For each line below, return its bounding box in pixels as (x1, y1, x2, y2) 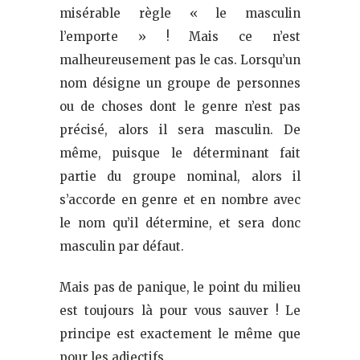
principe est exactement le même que (59, 326, 301, 342)
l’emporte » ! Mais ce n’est (59, 29, 301, 45)
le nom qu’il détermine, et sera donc (59, 215, 301, 231)
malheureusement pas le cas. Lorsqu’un (59, 52, 301, 68)
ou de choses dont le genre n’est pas (59, 99, 301, 115)
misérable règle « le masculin (59, 6, 301, 22)
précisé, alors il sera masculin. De (59, 122, 301, 138)
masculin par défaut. (59, 239, 184, 255)
